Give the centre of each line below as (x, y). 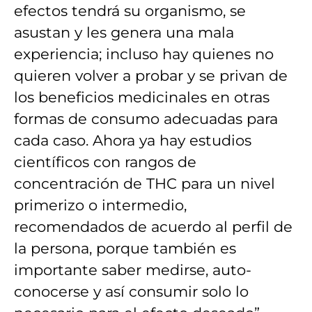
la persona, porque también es (125, 248)
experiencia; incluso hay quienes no (144, 54)
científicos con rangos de (105, 162)
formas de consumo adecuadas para (146, 118)
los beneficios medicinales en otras (142, 97)
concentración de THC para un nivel (145, 183)
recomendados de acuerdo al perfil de (153, 226)
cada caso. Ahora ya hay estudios (133, 140)
